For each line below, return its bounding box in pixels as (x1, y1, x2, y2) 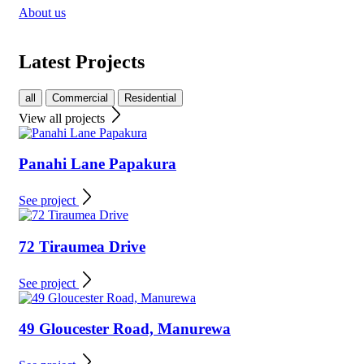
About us (19, 5, 66, 19)
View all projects (19, 110, 108, 125)
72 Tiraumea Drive (19, 237, 145, 255)
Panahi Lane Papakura (19, 155, 176, 173)
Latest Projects (19, 50, 145, 72)
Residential (124, 91, 176, 104)
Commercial (52, 91, 108, 104)
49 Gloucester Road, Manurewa (19, 320, 231, 338)
